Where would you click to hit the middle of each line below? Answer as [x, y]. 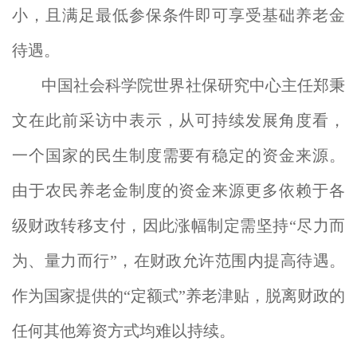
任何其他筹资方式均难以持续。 [124, 331]
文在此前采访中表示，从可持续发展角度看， [178, 120]
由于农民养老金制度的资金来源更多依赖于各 [178, 190]
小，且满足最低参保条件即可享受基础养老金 [178, 15]
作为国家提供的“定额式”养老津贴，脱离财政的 [178, 296]
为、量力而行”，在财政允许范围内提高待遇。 [178, 261]
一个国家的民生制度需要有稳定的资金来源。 [178, 155]
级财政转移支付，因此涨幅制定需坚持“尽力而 [178, 226]
